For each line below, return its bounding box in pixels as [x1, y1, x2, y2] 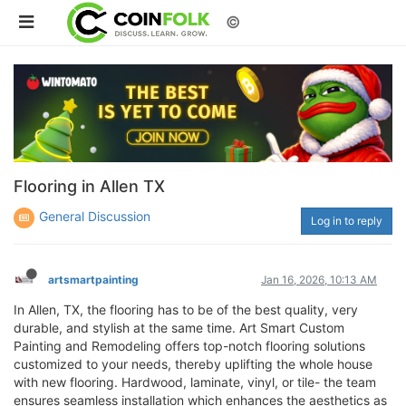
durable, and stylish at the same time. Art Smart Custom [14, 319, 344, 335]
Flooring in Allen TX [14, 176, 165, 196]
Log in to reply [311, 213, 382, 227]
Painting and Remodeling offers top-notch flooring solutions [14, 337, 365, 353]
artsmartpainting [48, 272, 139, 286]
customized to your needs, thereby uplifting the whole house [14, 355, 372, 372]
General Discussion [39, 208, 150, 224]
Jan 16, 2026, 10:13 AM [261, 272, 377, 286]
